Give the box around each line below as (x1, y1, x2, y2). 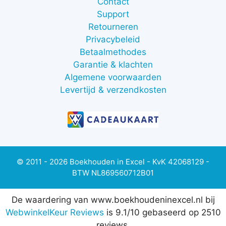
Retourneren (88, 21, 138, 32)
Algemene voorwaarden (65, 72, 161, 82)
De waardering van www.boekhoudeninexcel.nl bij (11, 194, 215, 205)
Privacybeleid (86, 34, 140, 44)
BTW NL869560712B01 (72, 167, 154, 178)
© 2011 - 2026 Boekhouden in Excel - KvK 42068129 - (17, 156, 209, 166)
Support (97, 9, 129, 19)
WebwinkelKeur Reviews (5, 207, 104, 217)
